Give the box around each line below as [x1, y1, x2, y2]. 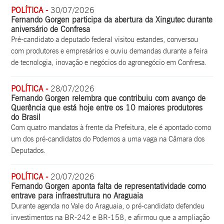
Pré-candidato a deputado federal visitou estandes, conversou [11, 34, 198, 44]
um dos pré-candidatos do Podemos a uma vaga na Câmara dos [11, 134, 205, 143]
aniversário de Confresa [11, 24, 90, 34]
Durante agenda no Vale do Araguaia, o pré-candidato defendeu [11, 201, 205, 210]
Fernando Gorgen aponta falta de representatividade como [11, 181, 206, 191]
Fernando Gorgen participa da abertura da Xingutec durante [11, 14, 213, 24]
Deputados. [11, 145, 46, 155]
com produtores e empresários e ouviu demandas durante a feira [11, 46, 208, 55]
